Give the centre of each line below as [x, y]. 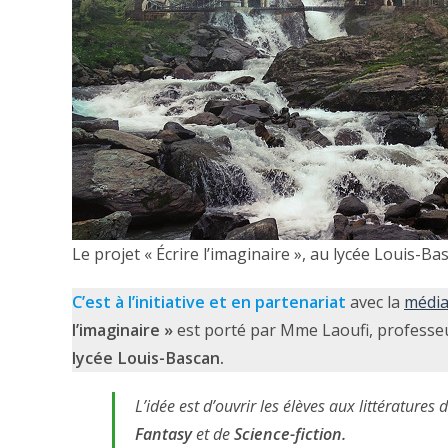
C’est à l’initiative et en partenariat [209, 302]
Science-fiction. [290, 434]
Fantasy [163, 434]
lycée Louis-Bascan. [148, 358]
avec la [375, 302]
